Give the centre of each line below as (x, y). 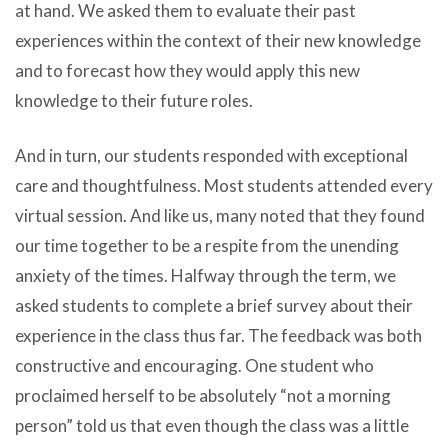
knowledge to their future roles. (134, 100)
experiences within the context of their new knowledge (218, 40)
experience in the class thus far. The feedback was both (218, 336)
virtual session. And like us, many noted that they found (220, 216)
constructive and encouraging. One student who (194, 366)
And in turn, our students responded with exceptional (211, 156)
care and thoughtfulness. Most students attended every (224, 186)
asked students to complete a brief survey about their (214, 306)
